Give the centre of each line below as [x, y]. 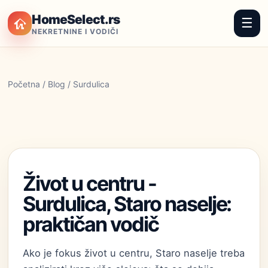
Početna [24, 84]
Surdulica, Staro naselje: [127, 204]
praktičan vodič [91, 224]
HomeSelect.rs [76, 19]
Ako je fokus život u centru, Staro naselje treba [134, 253]
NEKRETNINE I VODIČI [75, 31]
